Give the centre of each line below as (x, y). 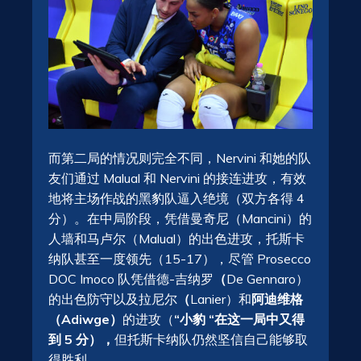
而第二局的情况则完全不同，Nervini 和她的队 (180, 158)
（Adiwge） (85, 319)
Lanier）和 (221, 299)
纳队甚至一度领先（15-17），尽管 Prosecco (180, 258)
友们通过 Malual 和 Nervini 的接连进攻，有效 (177, 178)
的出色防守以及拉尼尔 (113, 299)
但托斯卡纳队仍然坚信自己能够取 (211, 339)
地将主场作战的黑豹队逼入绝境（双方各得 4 (176, 198)
